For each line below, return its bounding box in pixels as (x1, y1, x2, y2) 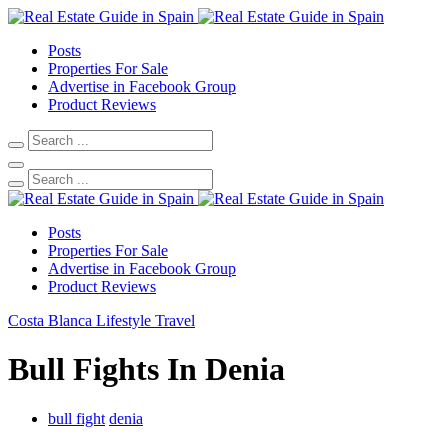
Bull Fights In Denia (8, 351, 285, 388)
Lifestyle (96, 312, 151, 329)
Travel (155, 312, 195, 329)
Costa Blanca (8, 312, 92, 329)
